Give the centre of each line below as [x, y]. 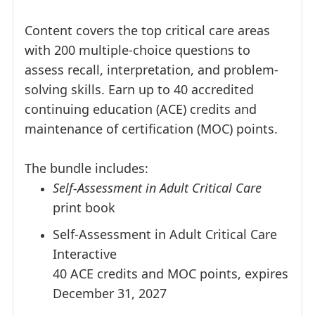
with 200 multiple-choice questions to [137, 50]
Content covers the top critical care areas [147, 31]
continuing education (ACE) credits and [141, 109]
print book [84, 208]
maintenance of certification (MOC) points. [151, 129]
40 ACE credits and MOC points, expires [171, 273]
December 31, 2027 [110, 293]
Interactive [85, 253]
